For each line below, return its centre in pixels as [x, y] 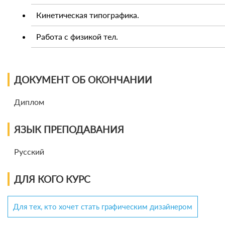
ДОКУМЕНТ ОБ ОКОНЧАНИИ [83, 79]
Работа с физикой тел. [77, 36]
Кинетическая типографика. [88, 15]
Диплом [29, 101]
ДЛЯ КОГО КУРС [52, 179]
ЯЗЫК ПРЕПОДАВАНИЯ [69, 129]
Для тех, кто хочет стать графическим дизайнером [103, 206]
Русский [29, 151]
